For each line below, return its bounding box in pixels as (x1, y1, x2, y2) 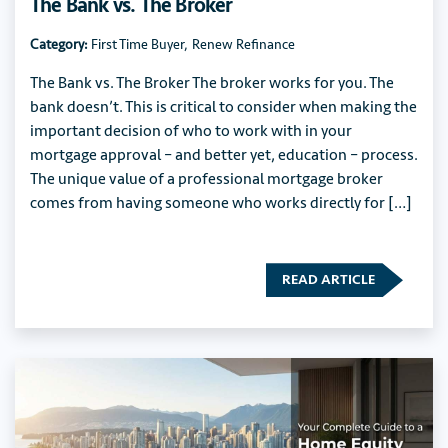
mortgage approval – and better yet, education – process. (30, 145, 418, 166)
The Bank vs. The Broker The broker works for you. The (30, 73, 394, 94)
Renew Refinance (192, 36, 295, 54)
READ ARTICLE (282, 271, 375, 289)
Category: (30, 36, 88, 54)
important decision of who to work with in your (30, 121, 352, 142)
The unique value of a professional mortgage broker (30, 169, 383, 190)
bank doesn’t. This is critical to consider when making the (30, 97, 417, 118)
